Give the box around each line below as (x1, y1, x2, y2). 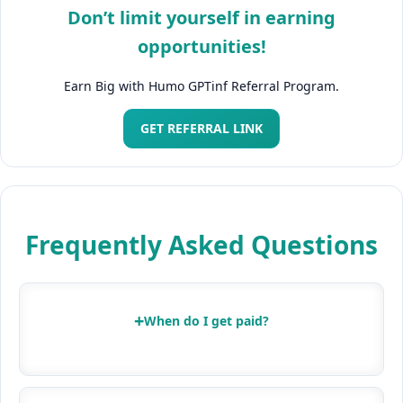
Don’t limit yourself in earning (67, 5, 336, 31)
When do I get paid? (144, 311, 269, 329)
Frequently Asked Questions (25, 227, 378, 262)
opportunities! (137, 34, 266, 59)
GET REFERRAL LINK (140, 119, 263, 137)
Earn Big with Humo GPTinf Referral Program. (64, 76, 339, 94)
